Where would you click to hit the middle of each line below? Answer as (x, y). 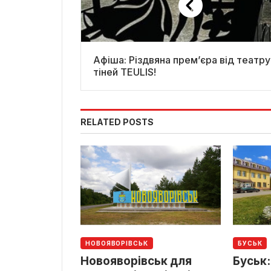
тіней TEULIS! (125, 72)
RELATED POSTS (117, 122)
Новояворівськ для (136, 261)
